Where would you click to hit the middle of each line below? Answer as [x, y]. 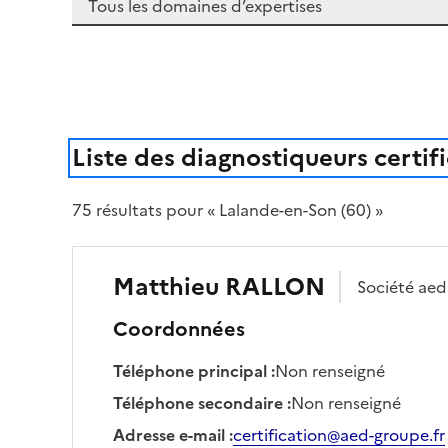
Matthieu [166, 286]
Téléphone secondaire [198, 402]
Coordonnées [179, 328]
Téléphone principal [190, 370]
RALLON [275, 286]
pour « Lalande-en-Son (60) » [272, 209]
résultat [123, 209]
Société [387, 286]
